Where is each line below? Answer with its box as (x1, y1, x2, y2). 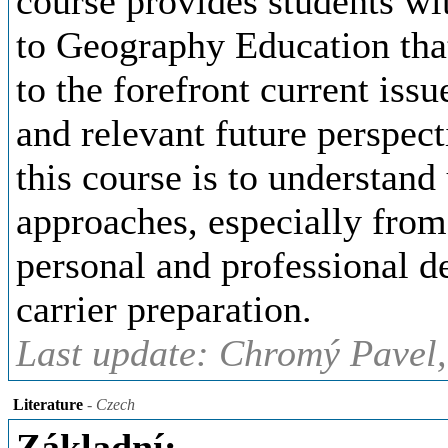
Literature (13, 396, 83, 413)
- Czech (83, 396, 135, 413)
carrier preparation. (16, 288, 312, 330)
